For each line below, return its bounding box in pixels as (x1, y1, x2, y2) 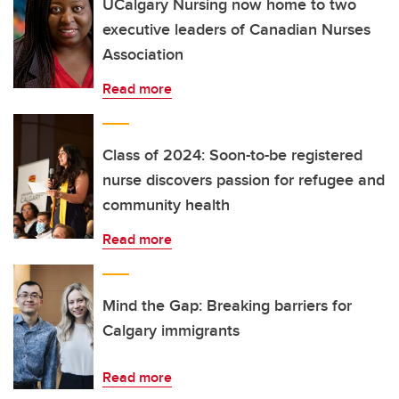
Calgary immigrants (102, 319, 240, 342)
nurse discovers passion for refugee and (102, 168, 385, 191)
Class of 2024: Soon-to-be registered (102, 143, 362, 167)
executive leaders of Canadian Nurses (102, 18, 370, 41)
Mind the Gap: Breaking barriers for (102, 294, 352, 317)
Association (102, 43, 183, 66)
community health (102, 193, 230, 216)
